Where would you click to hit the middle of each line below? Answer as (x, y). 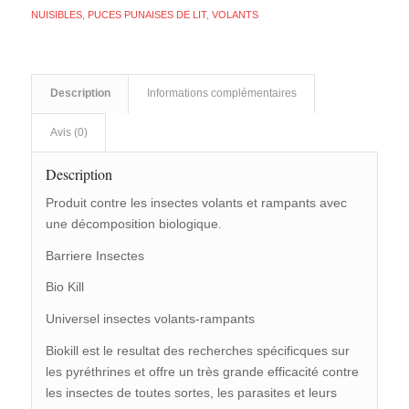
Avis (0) (68, 132)
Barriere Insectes (94, 255)
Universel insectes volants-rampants (150, 319)
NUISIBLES (56, 14)
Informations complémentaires (221, 93)
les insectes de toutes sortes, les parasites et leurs (191, 393)
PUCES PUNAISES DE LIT (147, 14)
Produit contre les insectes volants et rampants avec (196, 202)
